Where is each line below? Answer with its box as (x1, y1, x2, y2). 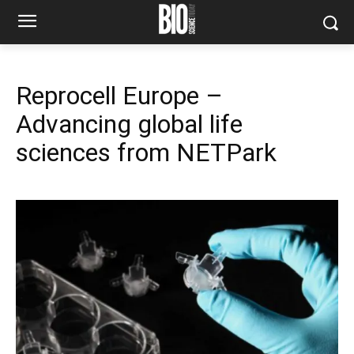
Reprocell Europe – (16, 81, 223, 111)
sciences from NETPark (16, 137, 277, 168)
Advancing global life (16, 109, 243, 139)
